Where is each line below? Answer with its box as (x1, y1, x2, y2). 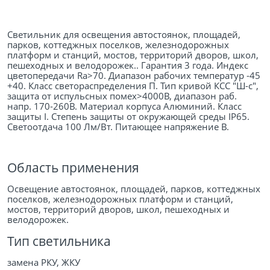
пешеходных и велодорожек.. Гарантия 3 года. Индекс (7, 58, 248, 71)
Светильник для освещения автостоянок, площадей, (7, 28, 240, 40)
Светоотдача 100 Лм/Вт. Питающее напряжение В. (7, 120, 229, 133)
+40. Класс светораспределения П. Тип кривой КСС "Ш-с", (7, 79, 259, 92)
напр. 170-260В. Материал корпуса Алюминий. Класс (7, 99, 242, 112)
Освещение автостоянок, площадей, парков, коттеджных (7, 182, 260, 195)
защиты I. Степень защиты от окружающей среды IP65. (7, 110, 250, 122)
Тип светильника (7, 232, 111, 250)
